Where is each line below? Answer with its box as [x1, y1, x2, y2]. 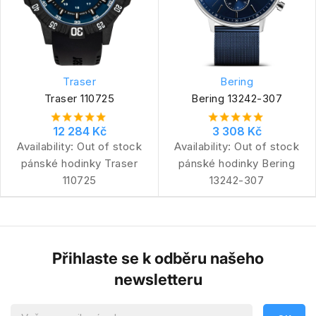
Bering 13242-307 [191, 91, 282, 105]
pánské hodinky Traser [20, 156, 138, 170]
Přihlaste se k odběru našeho [52, 248, 264, 267]
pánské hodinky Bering [178, 156, 296, 170]
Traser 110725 [44, 91, 115, 105]
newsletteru [114, 269, 202, 288]
